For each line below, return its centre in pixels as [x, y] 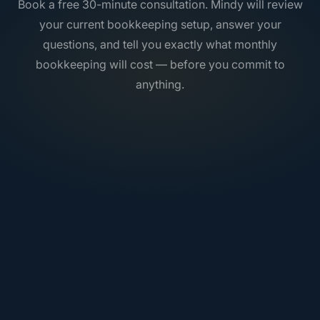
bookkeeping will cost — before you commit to [160, 65]
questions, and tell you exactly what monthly [160, 45]
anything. [160, 85]
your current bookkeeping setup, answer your [160, 25]
